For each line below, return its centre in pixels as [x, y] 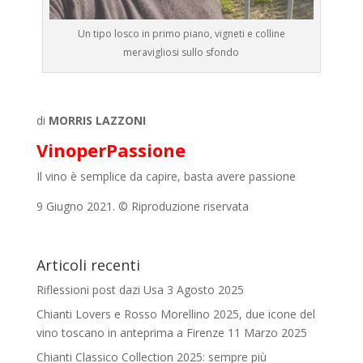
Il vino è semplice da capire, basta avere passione [166, 176]
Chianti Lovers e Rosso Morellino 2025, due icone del [175, 314]
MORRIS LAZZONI [97, 120]
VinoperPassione [111, 149]
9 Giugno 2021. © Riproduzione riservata [142, 206]
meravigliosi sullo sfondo [181, 52]
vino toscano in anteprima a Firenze [130, 332]
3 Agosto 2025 [205, 289]
